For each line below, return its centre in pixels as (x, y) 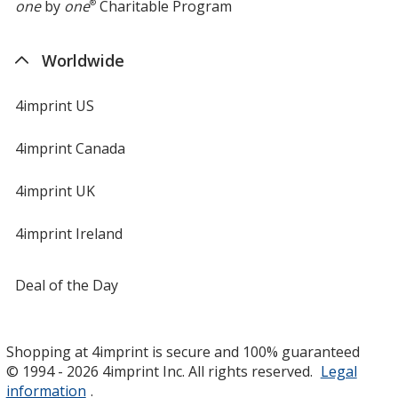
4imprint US (54, 105)
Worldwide (83, 60)
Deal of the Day (66, 285)
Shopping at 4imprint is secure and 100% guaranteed (183, 351)
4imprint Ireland (68, 233)
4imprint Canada (70, 148)
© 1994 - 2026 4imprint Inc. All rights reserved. (161, 371)
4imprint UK (55, 191)
